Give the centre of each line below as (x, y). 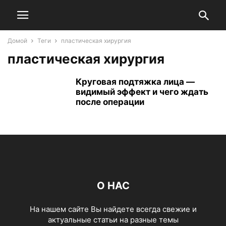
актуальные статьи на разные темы (113, 220)
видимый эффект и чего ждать (142, 92)
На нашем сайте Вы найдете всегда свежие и (113, 209)
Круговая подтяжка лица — (135, 82)
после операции (110, 102)
